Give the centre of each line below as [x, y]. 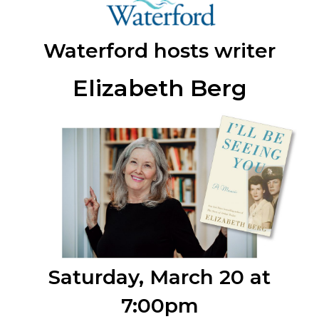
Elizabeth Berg [159, 88]
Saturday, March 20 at [159, 277]
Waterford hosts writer [159, 51]
